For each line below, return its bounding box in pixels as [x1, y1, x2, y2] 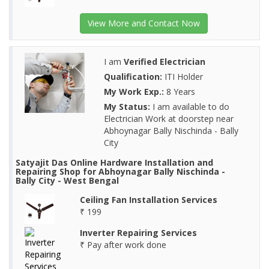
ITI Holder [162, 71, 203, 83]
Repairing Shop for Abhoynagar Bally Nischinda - [16, 166, 225, 178]
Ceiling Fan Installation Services [79, 194, 217, 206]
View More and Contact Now [87, 17, 200, 29]
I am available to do [150, 101, 229, 113]
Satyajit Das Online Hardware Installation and [16, 157, 213, 169]
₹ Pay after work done [79, 239, 166, 251]
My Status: [103, 101, 150, 113]
